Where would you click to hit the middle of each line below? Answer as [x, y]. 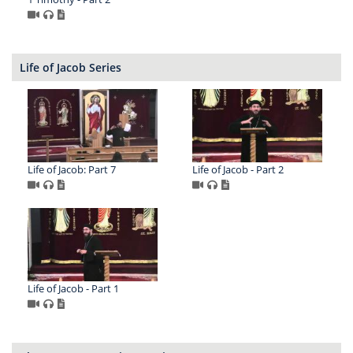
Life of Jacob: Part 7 [72, 170]
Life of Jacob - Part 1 [73, 289]
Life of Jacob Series [71, 68]
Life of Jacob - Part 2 [238, 170]
